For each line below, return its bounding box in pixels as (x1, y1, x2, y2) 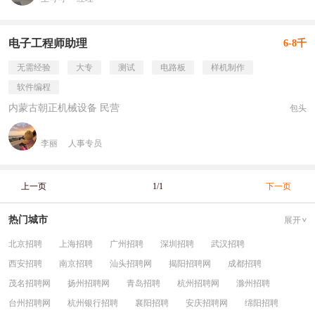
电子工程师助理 (8, 37, 87, 49)
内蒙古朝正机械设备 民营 (8, 103, 120, 113)
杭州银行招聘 (67, 298, 118, 308)
